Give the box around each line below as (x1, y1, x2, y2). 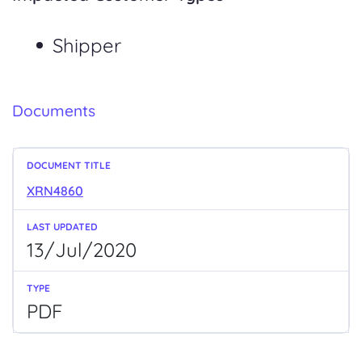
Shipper (52, 32, 121, 57)
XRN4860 (27, 183, 83, 200)
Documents (12, 101, 95, 121)
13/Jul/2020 (27, 238, 137, 263)
